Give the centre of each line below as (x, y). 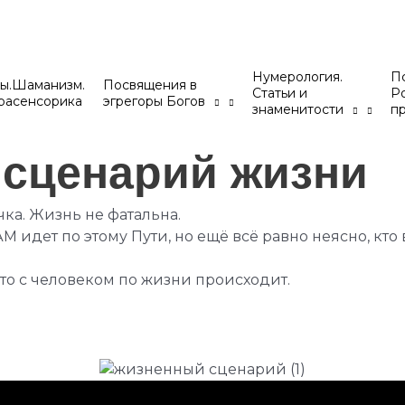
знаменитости (297, 110)
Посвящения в (150, 85)
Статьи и (279, 94)
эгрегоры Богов (154, 102)
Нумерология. (297, 77)
